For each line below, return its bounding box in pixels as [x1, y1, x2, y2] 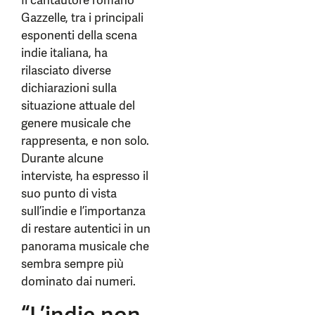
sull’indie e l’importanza [21, 203, 146, 219]
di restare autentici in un [21, 221, 150, 236]
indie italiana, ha [21, 45, 108, 60]
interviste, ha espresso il [21, 168, 148, 184]
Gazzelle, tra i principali [21, 10, 143, 25]
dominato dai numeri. [21, 274, 136, 289]
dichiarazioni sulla [21, 80, 117, 96]
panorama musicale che [21, 238, 149, 254]
